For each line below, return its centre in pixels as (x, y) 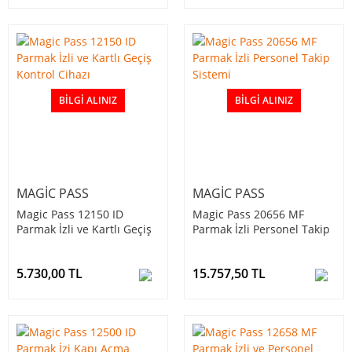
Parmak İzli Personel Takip (261, 229)
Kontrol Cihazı (53, 244)
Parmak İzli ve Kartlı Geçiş (84, 229)
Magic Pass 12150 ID (70, 214)
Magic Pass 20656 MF (248, 214)
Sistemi (212, 244)
